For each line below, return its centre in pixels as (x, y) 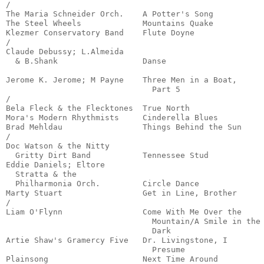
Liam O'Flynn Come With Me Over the (124, 212)
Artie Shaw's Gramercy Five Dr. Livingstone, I (119, 240)
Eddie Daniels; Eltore (58, 165)
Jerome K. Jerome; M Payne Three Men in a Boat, (124, 80)
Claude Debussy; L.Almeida (65, 52)
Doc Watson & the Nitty (60, 146)
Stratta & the (44, 174)
